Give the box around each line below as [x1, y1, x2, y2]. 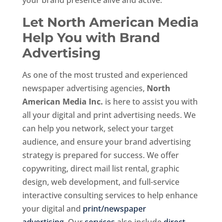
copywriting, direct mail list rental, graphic [22, 163, 179, 174]
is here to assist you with [103, 96, 198, 107]
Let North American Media [22, 14, 199, 30]
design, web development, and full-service [22, 176, 179, 187]
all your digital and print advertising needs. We [22, 109, 196, 120]
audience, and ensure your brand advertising [22, 136, 191, 147]
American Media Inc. [22, 96, 103, 107]
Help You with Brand [22, 29, 160, 46]
